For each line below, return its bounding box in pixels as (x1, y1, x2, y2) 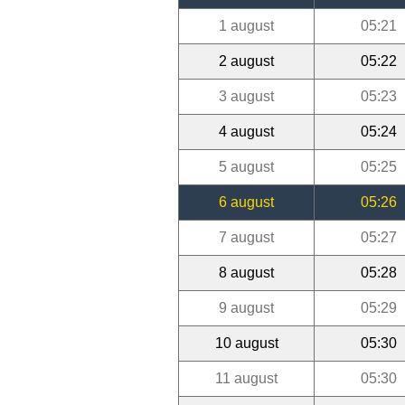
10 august (214, 334, 278, 351)
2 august (219, 52, 274, 69)
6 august (219, 193, 274, 210)
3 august (219, 88, 274, 104)
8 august (219, 264, 274, 280)
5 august (219, 158, 274, 174)
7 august (219, 229, 274, 245)
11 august (215, 370, 278, 386)
